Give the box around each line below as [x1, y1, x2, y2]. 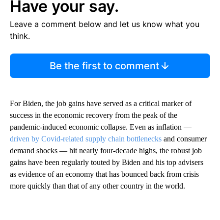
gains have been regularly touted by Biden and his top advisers [10, 158, 203, 166]
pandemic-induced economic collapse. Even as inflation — [10, 122, 192, 131]
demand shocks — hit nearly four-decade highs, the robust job [10, 146, 202, 155]
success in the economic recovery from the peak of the [10, 110, 177, 119]
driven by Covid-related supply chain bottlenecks [10, 134, 162, 143]
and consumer [162, 134, 207, 143]
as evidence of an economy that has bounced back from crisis [10, 169, 199, 178]
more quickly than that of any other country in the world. [10, 181, 185, 190]
